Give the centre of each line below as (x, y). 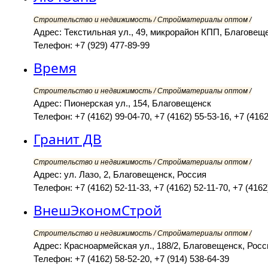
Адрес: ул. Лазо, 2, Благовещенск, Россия (120, 175)
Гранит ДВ (68, 139)
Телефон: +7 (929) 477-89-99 (92, 45)
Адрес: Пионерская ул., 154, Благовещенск (122, 103)
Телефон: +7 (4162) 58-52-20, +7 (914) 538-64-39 (131, 259)
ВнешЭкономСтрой (98, 211)
